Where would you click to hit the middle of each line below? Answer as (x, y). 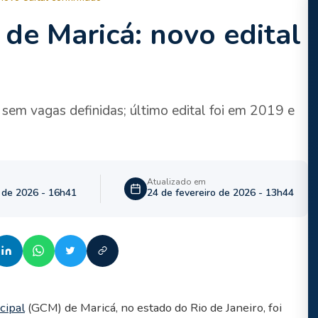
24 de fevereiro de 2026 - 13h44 (220, 193)
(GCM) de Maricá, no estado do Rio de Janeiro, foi (153, 307)
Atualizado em (176, 182)
